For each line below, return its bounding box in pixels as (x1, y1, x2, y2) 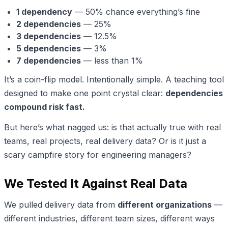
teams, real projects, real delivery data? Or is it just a (4, 136, 206, 147)
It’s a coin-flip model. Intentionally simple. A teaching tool (4, 74, 224, 84)
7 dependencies (16, 55, 81, 66)
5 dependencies (16, 43, 81, 54)
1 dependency (16, 7, 72, 17)
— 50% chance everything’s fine (72, 7, 200, 17)
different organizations (118, 199, 212, 210)
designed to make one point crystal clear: (4, 88, 165, 98)
